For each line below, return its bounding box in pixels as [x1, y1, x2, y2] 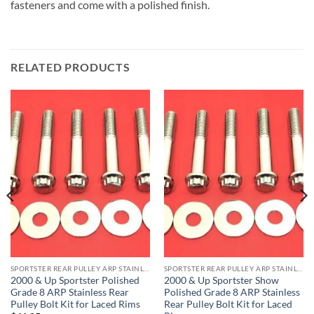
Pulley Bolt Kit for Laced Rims [10, 298, 140, 310]
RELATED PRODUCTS [11, 60, 130, 74]
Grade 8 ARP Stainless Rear [10, 286, 129, 298]
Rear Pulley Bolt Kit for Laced [163, 298, 292, 310]
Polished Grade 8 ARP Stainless [163, 286, 300, 298]
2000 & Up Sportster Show [163, 274, 279, 286]
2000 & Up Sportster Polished [10, 274, 139, 286]
